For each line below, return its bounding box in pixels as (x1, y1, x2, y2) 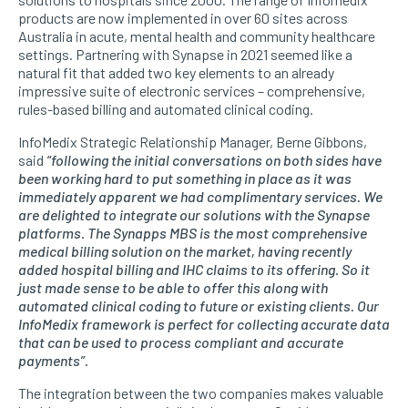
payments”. (18, 352, 88, 370)
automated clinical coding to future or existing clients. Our (18, 297, 379, 315)
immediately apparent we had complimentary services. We (18, 188, 382, 206)
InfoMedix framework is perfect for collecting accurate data (18, 315, 390, 333)
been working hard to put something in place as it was (18, 169, 352, 188)
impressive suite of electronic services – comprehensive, (18, 82, 365, 100)
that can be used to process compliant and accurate (18, 333, 343, 352)
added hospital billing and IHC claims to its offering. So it (18, 260, 370, 279)
